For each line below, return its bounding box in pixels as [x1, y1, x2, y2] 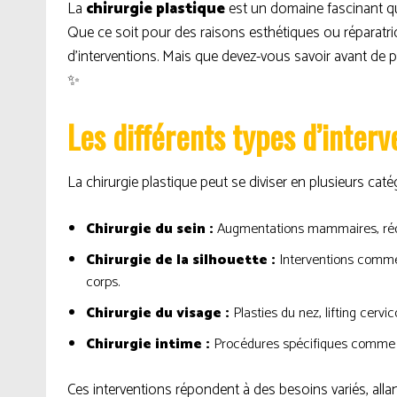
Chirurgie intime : [86, 332, 210, 356]
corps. [86, 270, 120, 294]
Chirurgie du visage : [86, 301, 230, 325]
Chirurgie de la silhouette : [86, 248, 276, 272]
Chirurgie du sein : [86, 217, 214, 241]
